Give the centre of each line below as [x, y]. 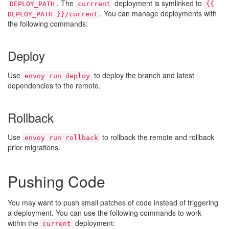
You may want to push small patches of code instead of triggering [113, 202]
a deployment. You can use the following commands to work [105, 213]
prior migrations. [34, 147]
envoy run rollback [61, 138]
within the [24, 223]
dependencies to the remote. [54, 85]
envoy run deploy [57, 76]
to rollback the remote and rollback [157, 137]
